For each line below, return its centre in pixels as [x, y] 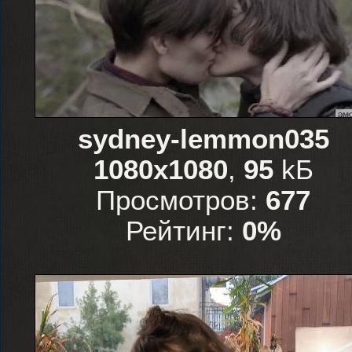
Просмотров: [181, 200]
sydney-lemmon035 [203, 139]
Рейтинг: [183, 231]
